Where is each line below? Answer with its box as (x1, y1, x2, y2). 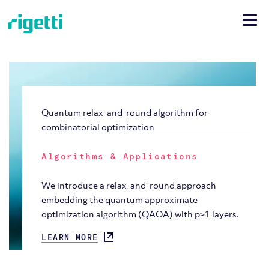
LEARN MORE (41, 232, 98, 243)
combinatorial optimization (41, 121, 155, 133)
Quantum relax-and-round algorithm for (41, 106, 208, 119)
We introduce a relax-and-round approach (41, 179, 217, 192)
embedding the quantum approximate (41, 193, 198, 206)
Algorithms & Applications (41, 151, 198, 162)
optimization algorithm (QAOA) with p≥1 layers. (41, 208, 239, 220)
